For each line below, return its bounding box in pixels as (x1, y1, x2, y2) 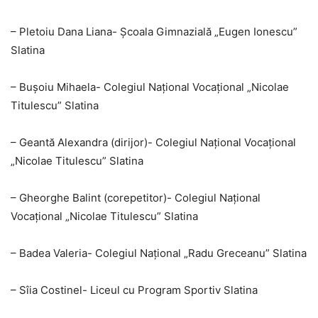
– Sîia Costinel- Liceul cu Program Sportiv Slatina (11, 283, 258, 297)
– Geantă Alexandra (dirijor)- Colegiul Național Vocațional (11, 136, 296, 150)
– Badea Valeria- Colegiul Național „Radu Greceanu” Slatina (11, 246, 307, 261)
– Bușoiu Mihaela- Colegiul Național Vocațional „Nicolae (11, 80, 289, 94)
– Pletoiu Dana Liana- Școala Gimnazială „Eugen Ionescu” (11, 25, 297, 39)
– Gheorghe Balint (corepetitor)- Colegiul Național (11, 191, 261, 205)
